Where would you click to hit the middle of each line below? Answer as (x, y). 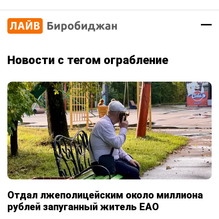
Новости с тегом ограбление (88, 60)
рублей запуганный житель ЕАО (83, 207)
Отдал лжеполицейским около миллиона (105, 195)
